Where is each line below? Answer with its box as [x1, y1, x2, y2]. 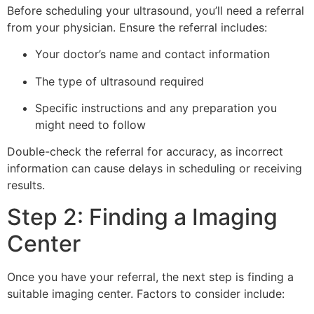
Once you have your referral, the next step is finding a [7, 269, 294, 284]
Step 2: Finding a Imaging [7, 203, 278, 231]
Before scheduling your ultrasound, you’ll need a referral [7, 3, 304, 18]
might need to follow [35, 117, 146, 132]
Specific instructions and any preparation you [35, 100, 277, 115]
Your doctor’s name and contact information [35, 47, 270, 62]
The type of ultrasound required [35, 74, 204, 88]
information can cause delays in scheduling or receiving [7, 161, 302, 176]
